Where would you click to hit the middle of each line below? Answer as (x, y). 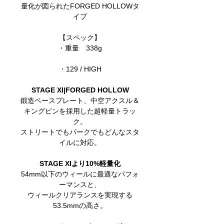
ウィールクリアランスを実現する (80, 195)
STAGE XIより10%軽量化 (80, 164)
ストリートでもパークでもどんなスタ (80, 132)
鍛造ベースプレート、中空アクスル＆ (80, 101)
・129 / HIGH (80, 69)
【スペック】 (80, 38)
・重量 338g (80, 48)
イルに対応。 (80, 143)
